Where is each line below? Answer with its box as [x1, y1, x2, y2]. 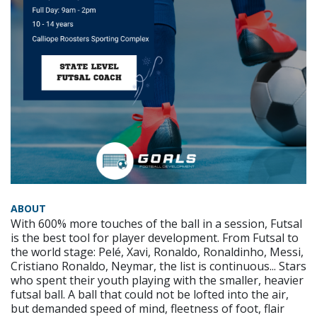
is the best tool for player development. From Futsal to [11, 230, 299, 246]
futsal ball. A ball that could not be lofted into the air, [11, 287, 289, 302]
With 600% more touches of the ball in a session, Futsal [11, 216, 302, 231]
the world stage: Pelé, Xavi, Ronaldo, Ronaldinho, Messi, [11, 244, 304, 260]
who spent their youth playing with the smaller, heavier [11, 272, 304, 288]
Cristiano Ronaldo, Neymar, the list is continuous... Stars [11, 258, 306, 274]
